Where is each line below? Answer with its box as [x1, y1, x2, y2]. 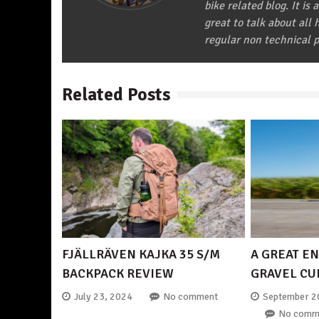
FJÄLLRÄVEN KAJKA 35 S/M [62, 246, 220, 263]
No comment [163, 291, 218, 303]
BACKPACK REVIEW [62, 266, 174, 282]
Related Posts [62, 83, 170, 106]
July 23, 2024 [74, 291, 132, 303]
